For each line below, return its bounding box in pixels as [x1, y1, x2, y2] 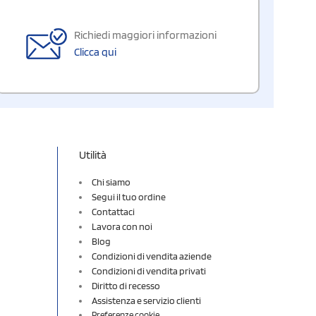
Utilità [79, 147, 107, 162]
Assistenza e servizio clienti [92, 294, 201, 306]
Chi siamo [92, 176, 130, 188]
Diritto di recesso [92, 279, 160, 291]
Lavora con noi [92, 220, 152, 232]
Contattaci [92, 205, 135, 217]
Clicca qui [74, 44, 116, 59]
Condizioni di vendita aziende [92, 250, 212, 262]
